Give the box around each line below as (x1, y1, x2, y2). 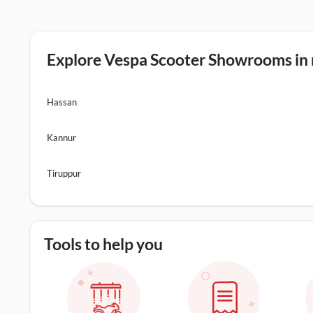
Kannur (47, 132, 76, 143)
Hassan (47, 96, 77, 108)
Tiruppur (47, 168, 81, 179)
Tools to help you (44, 234, 163, 254)
